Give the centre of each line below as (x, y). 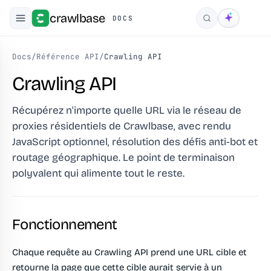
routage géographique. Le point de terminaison (123, 158)
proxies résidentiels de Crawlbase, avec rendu (122, 126)
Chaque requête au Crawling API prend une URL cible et (129, 252)
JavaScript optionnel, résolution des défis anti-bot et (135, 142)
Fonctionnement (65, 224)
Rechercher (228, 22)
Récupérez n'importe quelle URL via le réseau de (127, 110)
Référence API (68, 57)
